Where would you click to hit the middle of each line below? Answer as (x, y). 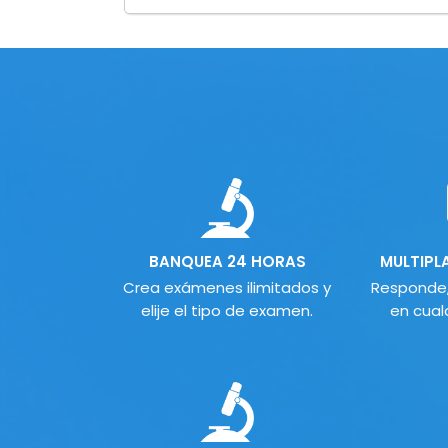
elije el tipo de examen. (227, 311)
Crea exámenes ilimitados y (227, 288)
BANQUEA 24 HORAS (227, 262)
